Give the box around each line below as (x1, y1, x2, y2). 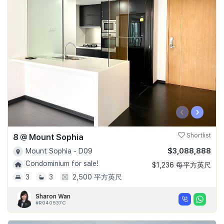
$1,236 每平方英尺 (152, 160, 211, 169)
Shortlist (185, 131, 211, 139)
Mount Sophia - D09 (25, 146, 92, 155)
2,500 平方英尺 (72, 172, 122, 181)
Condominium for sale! (25, 159, 98, 168)
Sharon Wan (35, 192, 70, 200)
